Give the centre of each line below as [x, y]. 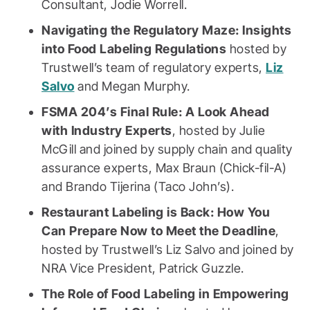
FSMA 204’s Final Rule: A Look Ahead [156, 112]
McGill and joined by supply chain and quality [167, 149]
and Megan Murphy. [132, 86]
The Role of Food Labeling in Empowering [165, 294]
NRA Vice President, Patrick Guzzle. [143, 268]
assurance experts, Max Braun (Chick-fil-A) [164, 168]
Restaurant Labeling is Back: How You [156, 212]
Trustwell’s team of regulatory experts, [154, 68]
